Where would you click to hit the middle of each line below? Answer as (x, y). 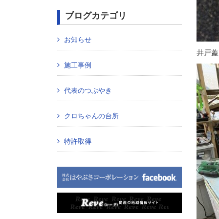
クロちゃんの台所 (92, 116)
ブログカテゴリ (96, 16)
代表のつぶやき (88, 91)
